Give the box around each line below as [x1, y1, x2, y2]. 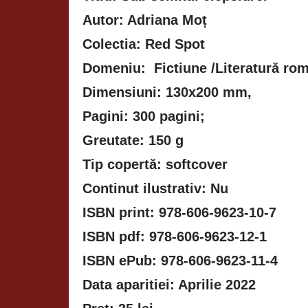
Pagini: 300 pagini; [82, 108, 205, 124]
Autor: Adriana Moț [82, 12, 207, 27]
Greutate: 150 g [82, 132, 184, 148]
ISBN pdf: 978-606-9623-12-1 [82, 228, 267, 244]
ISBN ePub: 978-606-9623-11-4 [82, 252, 278, 268]
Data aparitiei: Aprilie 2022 [82, 276, 264, 292]
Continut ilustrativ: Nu [82, 180, 228, 196]
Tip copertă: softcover [82, 156, 228, 172]
